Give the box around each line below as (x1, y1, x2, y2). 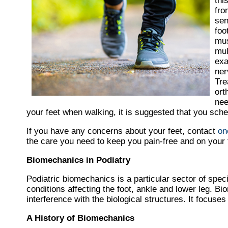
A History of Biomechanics (26, 213, 134, 223)
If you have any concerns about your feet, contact (26, 126, 218, 136)
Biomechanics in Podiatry (26, 155, 130, 165)
